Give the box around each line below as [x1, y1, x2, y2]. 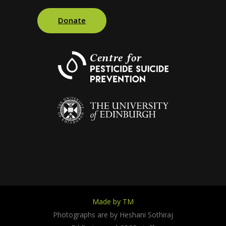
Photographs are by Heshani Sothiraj [53, 209, 173, 219]
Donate [58, 15, 86, 25]
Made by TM [92, 196, 134, 206]
